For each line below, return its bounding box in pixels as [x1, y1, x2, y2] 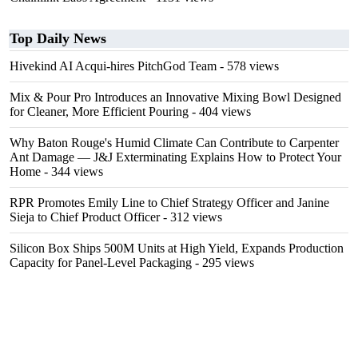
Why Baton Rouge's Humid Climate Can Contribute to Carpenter [10, 136, 339, 149]
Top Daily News [10, 30, 106, 46]
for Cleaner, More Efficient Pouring [10, 105, 189, 118]
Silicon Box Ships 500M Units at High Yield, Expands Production [10, 241, 344, 255]
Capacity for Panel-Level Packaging [10, 256, 192, 269]
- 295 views [192, 256, 254, 269]
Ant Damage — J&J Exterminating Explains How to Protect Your [10, 150, 341, 164]
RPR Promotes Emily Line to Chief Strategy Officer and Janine [10, 196, 329, 209]
